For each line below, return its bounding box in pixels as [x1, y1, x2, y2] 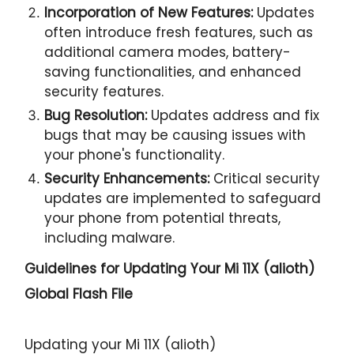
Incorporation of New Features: [44, 2, 254, 22]
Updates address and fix [147, 105, 320, 125]
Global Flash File [24, 284, 134, 303]
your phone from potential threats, [44, 208, 281, 228]
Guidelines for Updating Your [24, 258, 225, 278]
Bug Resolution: [44, 105, 148, 125]
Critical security [209, 168, 321, 188]
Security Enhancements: [44, 168, 210, 188]
